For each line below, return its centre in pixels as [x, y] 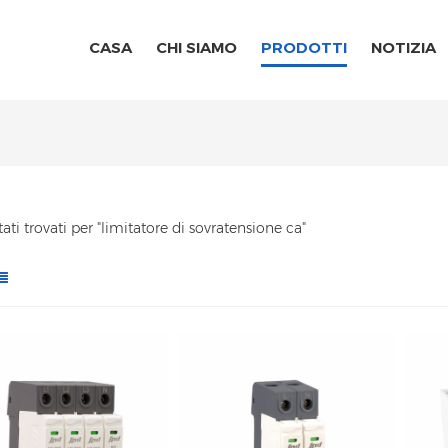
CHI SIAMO [196, 47]
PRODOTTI [304, 47]
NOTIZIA [403, 47]
